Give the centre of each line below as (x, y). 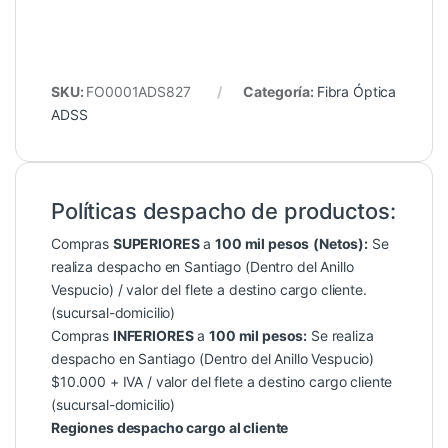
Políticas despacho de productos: (223, 210)
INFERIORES (153, 335)
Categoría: (280, 91)
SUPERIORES (156, 243)
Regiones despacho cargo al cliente (170, 427)
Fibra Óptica (356, 91)
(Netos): (341, 243)
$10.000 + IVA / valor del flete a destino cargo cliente (222, 381)
